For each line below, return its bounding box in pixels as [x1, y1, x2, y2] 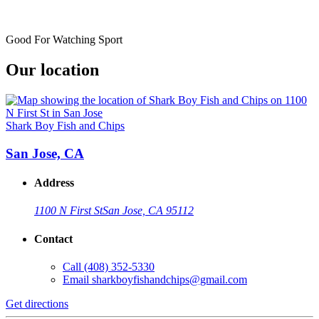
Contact [34, 232, 73, 245]
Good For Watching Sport [6, 33, 122, 46]
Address [34, 177, 74, 189]
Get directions [6, 297, 68, 310]
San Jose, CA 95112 [103, 204, 194, 217]
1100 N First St [34, 204, 103, 217]
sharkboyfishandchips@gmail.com [92, 273, 247, 286]
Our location [6, 61, 99, 80]
